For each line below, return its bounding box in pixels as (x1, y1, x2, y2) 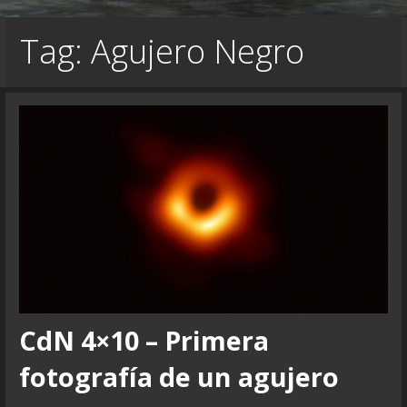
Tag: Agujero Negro (20, 29, 305, 74)
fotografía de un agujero (18, 359, 339, 395)
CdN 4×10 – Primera (18, 323, 269, 359)
